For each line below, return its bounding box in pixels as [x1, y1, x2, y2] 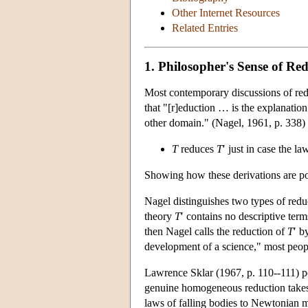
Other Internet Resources [172, 7, 280, 19]
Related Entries [172, 22, 238, 34]
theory [144, 210, 175, 222]
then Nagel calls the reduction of [144, 225, 287, 237]
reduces [178, 142, 217, 155]
